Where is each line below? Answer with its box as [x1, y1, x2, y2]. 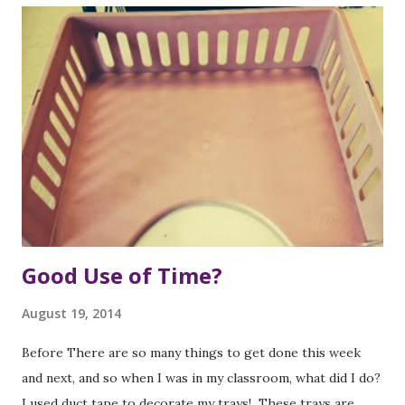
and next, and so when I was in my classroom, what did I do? [22, 370, 381, 387]
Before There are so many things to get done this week [22, 344, 361, 362]
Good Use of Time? [22, 260, 222, 291]
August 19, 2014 [22, 305, 121, 323]
